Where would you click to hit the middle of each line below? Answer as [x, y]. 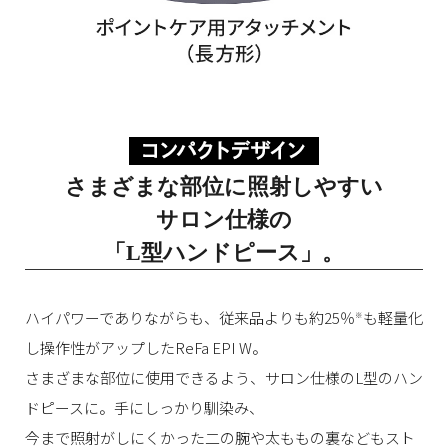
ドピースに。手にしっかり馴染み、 [144, 408]
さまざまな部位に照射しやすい [224, 187]
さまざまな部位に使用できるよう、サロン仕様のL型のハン [224, 378]
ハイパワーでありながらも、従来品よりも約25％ [190, 318]
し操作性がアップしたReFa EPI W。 [146, 348]
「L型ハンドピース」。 [224, 253]
